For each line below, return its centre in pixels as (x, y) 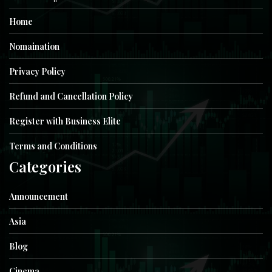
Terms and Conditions (53, 146)
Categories (45, 166)
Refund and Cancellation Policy (71, 96)
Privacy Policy (37, 71)
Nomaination (34, 46)
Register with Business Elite (65, 121)
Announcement (39, 196)
